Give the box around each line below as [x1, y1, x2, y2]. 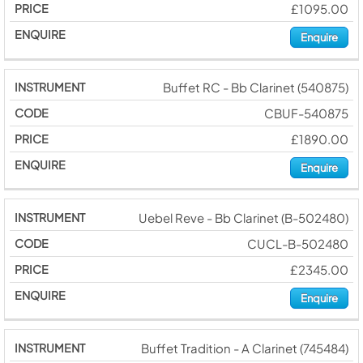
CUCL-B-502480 [246, 235, 348, 251]
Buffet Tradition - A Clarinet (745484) [140, 340, 348, 356]
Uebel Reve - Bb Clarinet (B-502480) [138, 209, 348, 225]
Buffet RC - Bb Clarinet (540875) [162, 79, 348, 96]
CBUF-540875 [263, 105, 348, 122]
